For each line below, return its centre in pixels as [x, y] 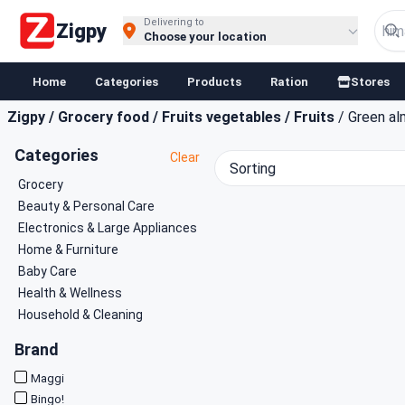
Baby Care [47, 271]
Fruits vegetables [221, 117]
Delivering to [174, 22]
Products [214, 81]
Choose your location [205, 37]
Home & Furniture [68, 250]
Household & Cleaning [80, 315]
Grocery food [104, 117]
